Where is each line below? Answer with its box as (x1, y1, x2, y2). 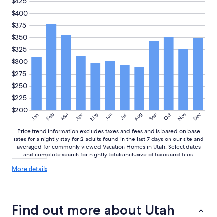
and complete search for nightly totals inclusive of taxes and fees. (23, 151, 194, 159)
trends (46, 197, 65, 206)
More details (12, 165, 47, 173)
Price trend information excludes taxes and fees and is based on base (17, 127, 200, 136)
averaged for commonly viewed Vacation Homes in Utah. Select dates (16, 143, 201, 151)
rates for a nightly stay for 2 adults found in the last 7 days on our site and (13, 135, 204, 143)
